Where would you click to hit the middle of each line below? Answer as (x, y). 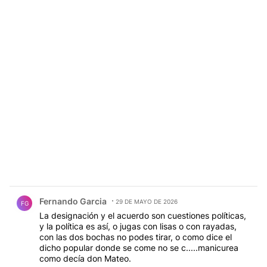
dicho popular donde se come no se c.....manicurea (139, 248)
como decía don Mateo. (85, 259)
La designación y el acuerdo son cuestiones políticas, (143, 216)
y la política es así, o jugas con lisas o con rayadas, (138, 226)
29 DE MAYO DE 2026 (147, 202)
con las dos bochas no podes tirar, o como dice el (136, 237)
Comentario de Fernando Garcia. (83, 193)
